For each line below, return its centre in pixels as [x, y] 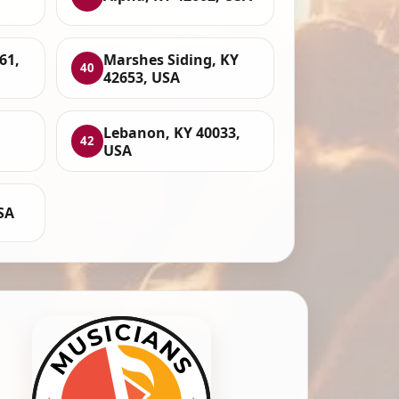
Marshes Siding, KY [171, 59]
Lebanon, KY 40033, [172, 132]
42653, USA [142, 77]
